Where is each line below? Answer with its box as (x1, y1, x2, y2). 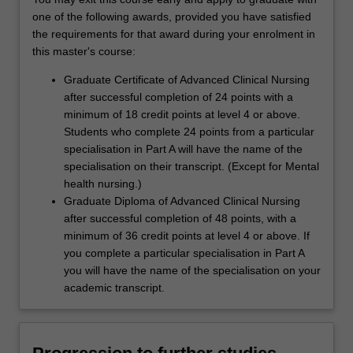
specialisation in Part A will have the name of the (64, 143, 303, 156)
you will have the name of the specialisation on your (64, 264, 321, 277)
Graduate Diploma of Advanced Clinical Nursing (64, 195, 300, 208)
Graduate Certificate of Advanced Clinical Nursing (64, 73, 310, 87)
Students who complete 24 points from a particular (64, 125, 314, 139)
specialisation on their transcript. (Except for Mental (64, 160, 319, 173)
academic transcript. (64, 281, 165, 295)
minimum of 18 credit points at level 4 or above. (64, 108, 300, 121)
